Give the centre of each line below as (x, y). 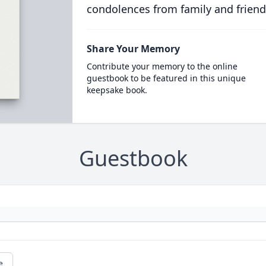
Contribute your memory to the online (162, 66)
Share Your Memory (133, 49)
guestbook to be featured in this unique (166, 78)
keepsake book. (117, 90)
